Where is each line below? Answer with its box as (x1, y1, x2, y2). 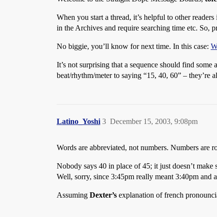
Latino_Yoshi (57, 117, 100, 125)
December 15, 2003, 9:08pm (110, 117, 198, 125)
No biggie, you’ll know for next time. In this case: (57, 42, 211, 50)
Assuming (57, 191, 90, 199)
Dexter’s (90, 191, 117, 199)
